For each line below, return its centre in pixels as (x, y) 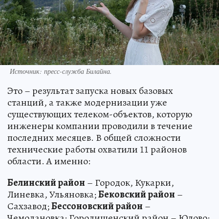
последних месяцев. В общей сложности (94, 137)
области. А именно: (49, 161)
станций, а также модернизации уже (87, 102)
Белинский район (46, 182)
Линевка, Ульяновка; (53, 194)
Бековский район (137, 194)
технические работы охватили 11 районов (97, 149)
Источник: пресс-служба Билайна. (61, 71)
